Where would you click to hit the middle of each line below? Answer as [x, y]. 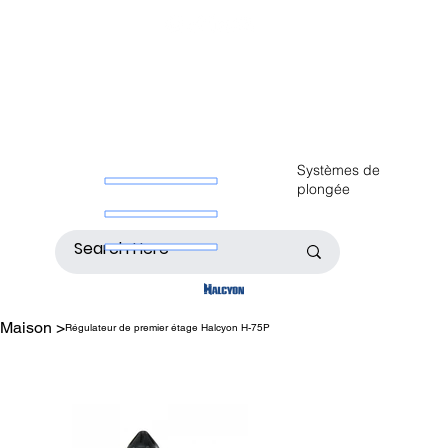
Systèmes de [339, 169]
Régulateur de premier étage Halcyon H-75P [167, 328]
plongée [324, 188]
